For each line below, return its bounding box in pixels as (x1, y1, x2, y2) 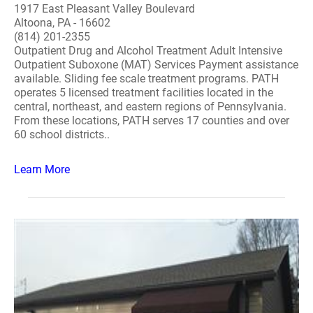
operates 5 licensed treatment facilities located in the (14, 86, 273, 99)
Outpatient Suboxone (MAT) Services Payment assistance (14, 58, 298, 71)
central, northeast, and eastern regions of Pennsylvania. (14, 100, 286, 113)
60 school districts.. (14, 128, 110, 141)
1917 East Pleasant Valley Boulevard (14, 2, 195, 15)
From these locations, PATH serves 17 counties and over (14, 114, 289, 127)
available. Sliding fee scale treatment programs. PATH (14, 72, 279, 85)
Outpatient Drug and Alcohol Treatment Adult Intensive (14, 44, 282, 57)
